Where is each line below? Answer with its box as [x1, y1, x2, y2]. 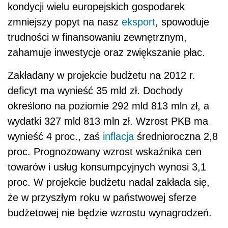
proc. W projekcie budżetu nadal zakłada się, [8, 177, 210, 188]
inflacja [103, 131, 134, 142]
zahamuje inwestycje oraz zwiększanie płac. [8, 47, 205, 59]
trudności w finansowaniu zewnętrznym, [8, 32, 187, 43]
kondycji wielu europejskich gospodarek [8, 1, 185, 13]
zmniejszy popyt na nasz [8, 16, 122, 28]
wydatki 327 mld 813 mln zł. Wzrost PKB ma [8, 116, 208, 127]
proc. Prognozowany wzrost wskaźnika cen [8, 146, 202, 158]
